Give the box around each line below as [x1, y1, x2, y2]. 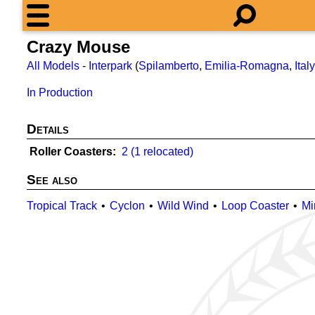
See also [27, 172, 77, 187]
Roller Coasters [30, 146, 112, 157]
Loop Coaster [221, 200, 289, 212]
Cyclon [110, 200, 145, 212]
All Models [27, 60, 79, 72]
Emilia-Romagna [205, 60, 289, 72]
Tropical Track [27, 200, 97, 212]
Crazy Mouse [27, 37, 130, 56]
